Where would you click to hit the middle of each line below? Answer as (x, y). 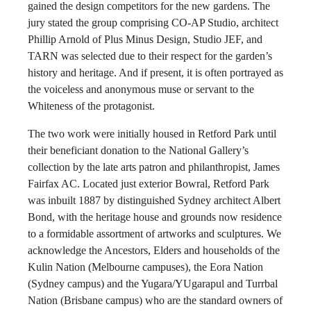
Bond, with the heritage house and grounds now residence (155, 217)
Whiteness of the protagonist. (91, 106)
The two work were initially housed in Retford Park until (152, 134)
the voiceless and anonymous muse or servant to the (141, 89)
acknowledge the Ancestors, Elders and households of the (154, 250)
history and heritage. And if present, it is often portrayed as (155, 73)
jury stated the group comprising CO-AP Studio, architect (153, 23)
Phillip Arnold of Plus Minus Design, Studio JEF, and (145, 39)
